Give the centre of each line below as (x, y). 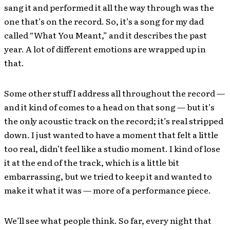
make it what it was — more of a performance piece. (108, 190)
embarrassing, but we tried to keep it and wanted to (108, 176)
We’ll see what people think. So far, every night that (108, 220)
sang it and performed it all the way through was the (109, 7)
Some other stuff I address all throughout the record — (114, 93)
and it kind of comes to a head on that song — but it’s (109, 107)
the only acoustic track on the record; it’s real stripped (114, 121)
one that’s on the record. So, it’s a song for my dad (104, 21)
